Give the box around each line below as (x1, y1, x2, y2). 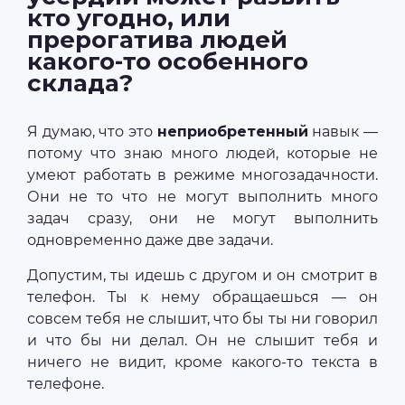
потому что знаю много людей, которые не (27, 145, 378, 162)
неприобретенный (156, 123, 308, 140)
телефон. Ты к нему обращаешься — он (27, 288, 378, 306)
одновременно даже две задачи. (27, 231, 273, 249)
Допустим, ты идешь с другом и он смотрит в (27, 267, 378, 284)
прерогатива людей (27, 25, 287, 54)
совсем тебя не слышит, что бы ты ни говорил (27, 310, 378, 327)
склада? (27, 69, 133, 98)
